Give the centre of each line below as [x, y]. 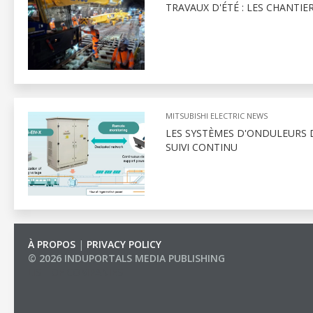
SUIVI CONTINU [201, 147]
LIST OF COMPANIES [75, 272]
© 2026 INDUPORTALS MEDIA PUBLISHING [126, 258]
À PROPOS [52, 244]
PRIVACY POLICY [124, 244]
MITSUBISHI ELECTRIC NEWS [216, 116]
